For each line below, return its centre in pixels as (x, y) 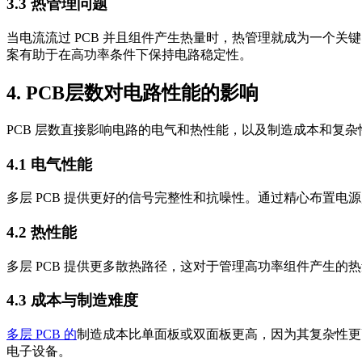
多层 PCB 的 (42, 335)
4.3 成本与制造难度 (72, 301)
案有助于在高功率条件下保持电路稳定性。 (129, 55)
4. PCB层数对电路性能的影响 (133, 93)
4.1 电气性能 (49, 164)
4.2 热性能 (42, 233)
